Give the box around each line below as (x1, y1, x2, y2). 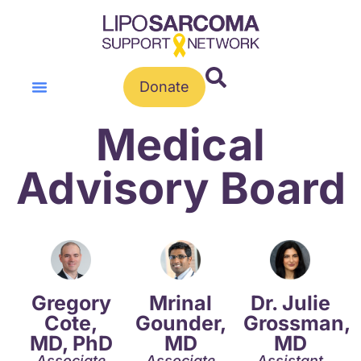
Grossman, (243, 311, 351, 336)
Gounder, (135, 311, 226, 336)
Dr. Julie (250, 291, 330, 316)
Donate (139, 78, 190, 95)
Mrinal (149, 291, 212, 316)
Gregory (31, 291, 111, 316)
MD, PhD (29, 331, 113, 356)
